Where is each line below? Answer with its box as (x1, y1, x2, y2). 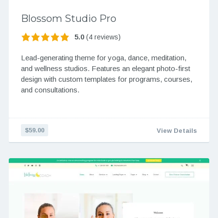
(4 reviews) (84, 33, 121, 41)
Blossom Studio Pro (20, 13, 116, 25)
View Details (157, 127, 198, 134)
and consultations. (20, 85, 79, 94)
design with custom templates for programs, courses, (20, 74, 192, 83)
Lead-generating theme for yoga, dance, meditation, (20, 53, 186, 62)
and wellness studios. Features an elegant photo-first (20, 64, 190, 73)
